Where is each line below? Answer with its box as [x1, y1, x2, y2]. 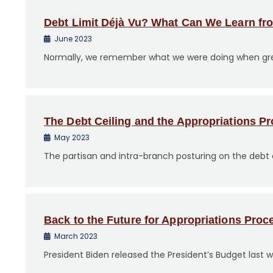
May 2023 [54, 132, 90, 143]
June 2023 [54, 34, 92, 44]
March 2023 [54, 231, 97, 241]
